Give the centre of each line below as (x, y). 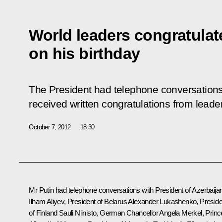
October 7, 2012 (50, 127)
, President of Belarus (96, 201)
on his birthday (84, 53)
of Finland (44, 213)
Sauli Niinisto (78, 213)
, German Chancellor (128, 213)
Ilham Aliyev (47, 201)
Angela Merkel (181, 213)
